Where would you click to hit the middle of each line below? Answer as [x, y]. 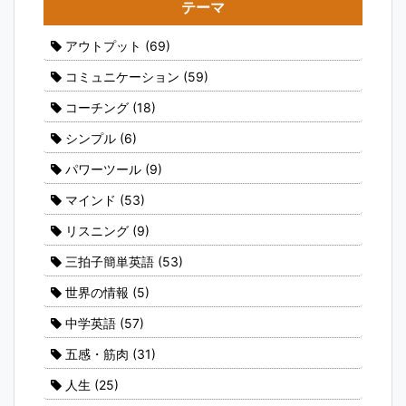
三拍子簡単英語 [110, 261]
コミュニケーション [122, 76]
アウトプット [103, 45]
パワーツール [103, 169]
